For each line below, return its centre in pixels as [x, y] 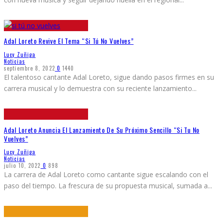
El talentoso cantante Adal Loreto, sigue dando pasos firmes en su [109, 77]
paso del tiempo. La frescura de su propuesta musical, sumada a [106, 186]
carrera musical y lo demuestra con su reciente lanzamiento [98, 88]
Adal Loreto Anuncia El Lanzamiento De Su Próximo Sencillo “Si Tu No [102, 129]
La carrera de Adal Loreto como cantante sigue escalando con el [106, 175]
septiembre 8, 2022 [29, 68]
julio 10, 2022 [22, 166]
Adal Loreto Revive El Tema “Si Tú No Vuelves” [69, 41]
